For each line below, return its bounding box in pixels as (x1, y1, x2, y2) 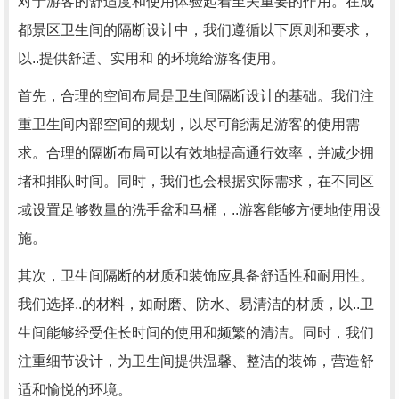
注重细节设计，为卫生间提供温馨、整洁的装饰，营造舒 (18, 354, 374, 369)
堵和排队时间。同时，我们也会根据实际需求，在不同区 (18, 174, 374, 189)
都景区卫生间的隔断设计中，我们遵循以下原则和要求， (18, 22, 374, 37)
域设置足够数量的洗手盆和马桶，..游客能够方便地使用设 (18, 202, 381, 217)
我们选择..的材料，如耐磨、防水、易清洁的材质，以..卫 (18, 297, 374, 312)
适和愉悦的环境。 (18, 382, 132, 397)
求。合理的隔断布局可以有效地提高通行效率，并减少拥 (18, 145, 374, 160)
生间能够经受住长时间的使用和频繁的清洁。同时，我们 (18, 325, 374, 340)
